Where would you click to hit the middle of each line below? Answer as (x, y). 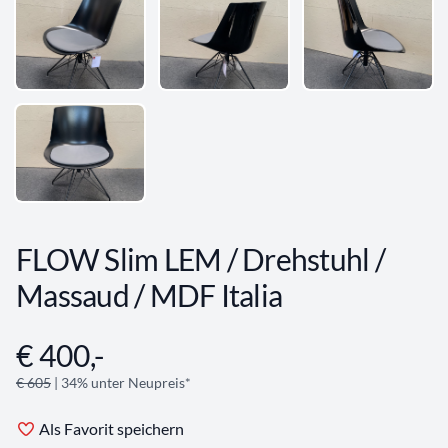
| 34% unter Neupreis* (121, 383)
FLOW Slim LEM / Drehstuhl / (200, 259)
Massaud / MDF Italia (149, 295)
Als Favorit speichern (111, 429)
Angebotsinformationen (98, 348)
